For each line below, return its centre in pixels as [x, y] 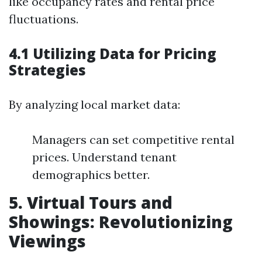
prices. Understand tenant [104, 157]
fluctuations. [44, 19]
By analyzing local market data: [94, 104]
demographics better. [91, 175]
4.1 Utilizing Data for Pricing [113, 54]
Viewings [47, 241]
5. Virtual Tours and [91, 202]
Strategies [47, 70]
